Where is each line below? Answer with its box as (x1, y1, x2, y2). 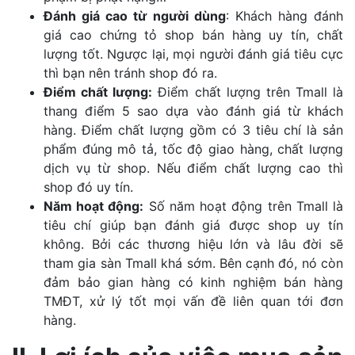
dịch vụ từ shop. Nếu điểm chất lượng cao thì (44, 159, 343, 176)
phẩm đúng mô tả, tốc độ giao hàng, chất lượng (44, 140, 343, 157)
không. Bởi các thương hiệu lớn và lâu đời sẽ (44, 235, 343, 252)
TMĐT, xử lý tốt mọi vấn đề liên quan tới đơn (44, 292, 343, 309)
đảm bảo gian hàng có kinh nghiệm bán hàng (44, 273, 343, 290)
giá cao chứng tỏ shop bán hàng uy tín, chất (44, 26, 343, 43)
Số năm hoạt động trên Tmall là (143, 197, 344, 214)
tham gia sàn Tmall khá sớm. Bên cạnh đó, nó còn (44, 254, 343, 271)
